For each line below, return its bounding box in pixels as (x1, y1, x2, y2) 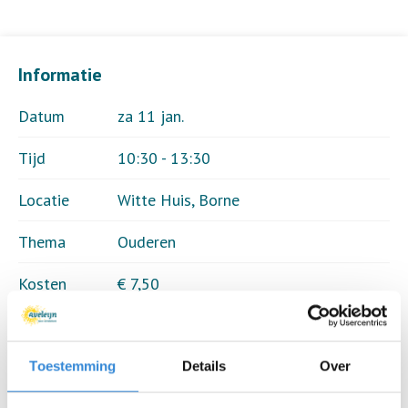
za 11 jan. (117, 106, 184, 127)
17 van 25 (117, 315, 187, 336)
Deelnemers (18, 315, 101, 336)
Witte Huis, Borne (117, 189, 240, 210)
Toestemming (29, 358, 117, 374)
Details (181, 358, 227, 374)
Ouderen (117, 231, 176, 252)
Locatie (18, 189, 69, 210)
